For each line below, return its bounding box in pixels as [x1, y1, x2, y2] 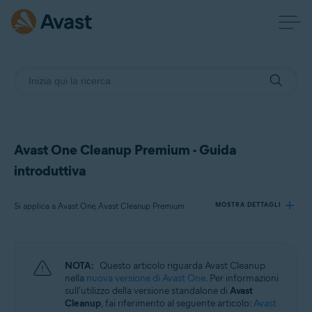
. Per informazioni [205, 272, 279, 284]
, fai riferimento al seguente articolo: [101, 297, 253, 309]
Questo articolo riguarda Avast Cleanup [100, 260, 265, 272]
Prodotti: [31, 252, 61, 262]
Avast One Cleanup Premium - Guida [14, 141, 236, 158]
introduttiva [14, 162, 86, 179]
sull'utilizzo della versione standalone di [65, 285, 230, 297]
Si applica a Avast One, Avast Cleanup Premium [14, 201, 185, 211]
